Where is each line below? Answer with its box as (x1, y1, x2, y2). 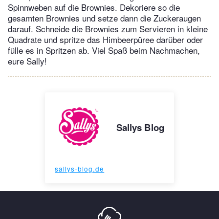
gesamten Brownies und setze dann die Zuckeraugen (8, 12, 201, 24)
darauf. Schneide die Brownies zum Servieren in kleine (8, 22, 208, 35)
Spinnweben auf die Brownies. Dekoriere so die (8, 1, 180, 14)
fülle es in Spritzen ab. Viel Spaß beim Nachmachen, (8, 44, 200, 57)
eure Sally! (8, 55, 47, 67)
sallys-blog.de (55, 164, 105, 174)
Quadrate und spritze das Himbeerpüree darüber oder (8, 33, 203, 46)
